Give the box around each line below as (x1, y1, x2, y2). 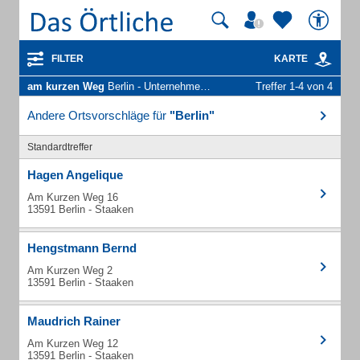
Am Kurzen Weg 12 (27, 337, 118, 350)
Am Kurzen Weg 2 (27, 264, 112, 276)
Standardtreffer (27, 141, 92, 153)
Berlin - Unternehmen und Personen (104, 80, 200, 92)
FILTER (51, 53, 84, 64)
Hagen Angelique (27, 168, 123, 182)
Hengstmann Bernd (27, 241, 137, 255)
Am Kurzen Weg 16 (27, 191, 118, 203)
